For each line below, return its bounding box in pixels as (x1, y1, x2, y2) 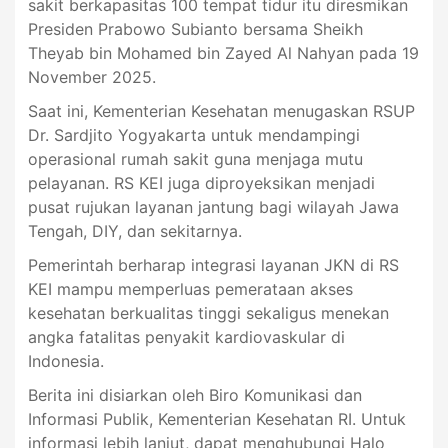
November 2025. (27, 67, 156, 88)
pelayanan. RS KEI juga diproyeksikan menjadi (27, 173, 375, 194)
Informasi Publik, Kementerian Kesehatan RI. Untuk (27, 409, 406, 430)
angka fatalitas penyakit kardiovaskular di (27, 327, 345, 348)
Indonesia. (27, 351, 104, 372)
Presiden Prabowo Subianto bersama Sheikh (27, 19, 363, 40)
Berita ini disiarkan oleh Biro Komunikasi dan (27, 385, 362, 406)
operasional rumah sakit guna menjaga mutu (27, 149, 363, 170)
